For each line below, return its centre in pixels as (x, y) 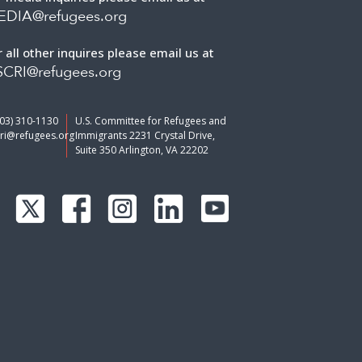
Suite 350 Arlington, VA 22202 (142, 150)
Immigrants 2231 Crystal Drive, (145, 135)
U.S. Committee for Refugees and (151, 121)
